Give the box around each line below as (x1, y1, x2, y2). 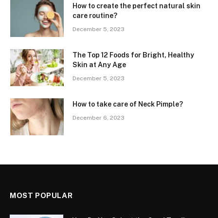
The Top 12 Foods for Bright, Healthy (73, 51, 194, 59)
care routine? (73, 11, 117, 19)
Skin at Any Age (73, 60, 126, 69)
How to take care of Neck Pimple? (73, 100, 183, 108)
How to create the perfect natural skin (73, 1, 200, 10)
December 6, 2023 (73, 114, 125, 121)
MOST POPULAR (10, 191, 73, 200)
